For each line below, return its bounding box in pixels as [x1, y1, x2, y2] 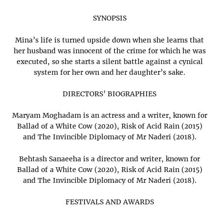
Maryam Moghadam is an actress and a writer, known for [12, 111, 207, 120]
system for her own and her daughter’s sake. [34, 67, 185, 77]
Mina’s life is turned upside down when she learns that [15, 35, 204, 44]
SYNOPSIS [92, 14, 127, 23]
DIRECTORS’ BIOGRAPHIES [63, 89, 156, 98]
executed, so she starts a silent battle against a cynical [16, 57, 203, 66]
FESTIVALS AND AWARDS [65, 197, 154, 207]
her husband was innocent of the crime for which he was [13, 46, 206, 55]
